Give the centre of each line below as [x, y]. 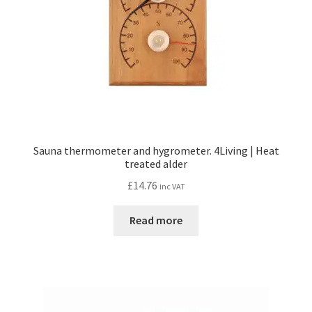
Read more [156, 220]
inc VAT [172, 186]
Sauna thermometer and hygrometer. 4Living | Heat [156, 150]
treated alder [156, 163]
